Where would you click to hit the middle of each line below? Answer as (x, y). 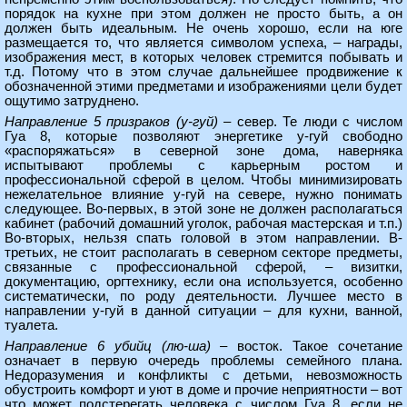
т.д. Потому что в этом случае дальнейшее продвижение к (203, 72)
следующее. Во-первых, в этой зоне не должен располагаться (203, 209)
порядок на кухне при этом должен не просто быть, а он (203, 14)
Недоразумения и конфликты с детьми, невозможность (203, 375)
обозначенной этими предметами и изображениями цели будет (203, 86)
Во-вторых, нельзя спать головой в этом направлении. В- (203, 238)
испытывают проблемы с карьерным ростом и (203, 165)
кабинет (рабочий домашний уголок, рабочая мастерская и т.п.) (203, 223)
